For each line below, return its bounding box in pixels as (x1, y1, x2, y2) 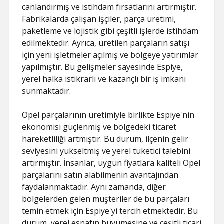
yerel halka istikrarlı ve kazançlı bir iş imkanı (22, 73, 186, 84)
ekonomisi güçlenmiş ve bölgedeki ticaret (22, 121, 177, 132)
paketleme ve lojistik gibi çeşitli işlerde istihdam (22, 25, 199, 36)
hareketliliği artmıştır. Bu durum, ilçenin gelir (22, 133, 189, 144)
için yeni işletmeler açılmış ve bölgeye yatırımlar (22, 49, 199, 60)
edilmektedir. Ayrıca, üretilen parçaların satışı (22, 37, 190, 48)
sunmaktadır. (22, 85, 71, 96)
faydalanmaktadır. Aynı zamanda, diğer (22, 181, 166, 192)
